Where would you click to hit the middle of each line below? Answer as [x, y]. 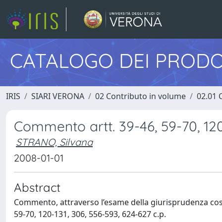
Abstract [37, 187]
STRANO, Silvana [54, 142]
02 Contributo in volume [140, 96]
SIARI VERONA [58, 96]
